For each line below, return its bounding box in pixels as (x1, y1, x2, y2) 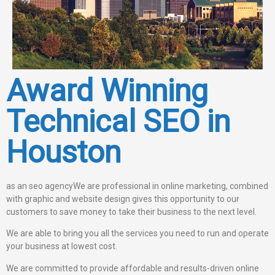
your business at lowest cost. (6, 241, 117, 252)
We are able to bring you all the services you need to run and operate (6, 228, 269, 239)
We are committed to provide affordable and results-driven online (6, 263, 259, 273)
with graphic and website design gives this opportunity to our (6, 193, 239, 204)
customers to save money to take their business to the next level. (6, 206, 257, 217)
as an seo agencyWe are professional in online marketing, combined (6, 180, 268, 191)
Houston (6, 134, 121, 170)
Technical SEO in (6, 103, 230, 139)
